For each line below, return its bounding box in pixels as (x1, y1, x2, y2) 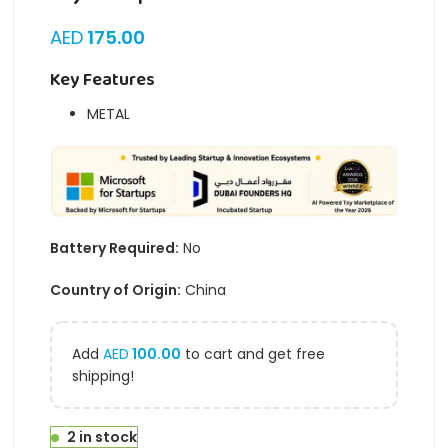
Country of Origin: (50, 280, 181, 301)
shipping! (72, 366, 134, 387)
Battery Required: (50, 238, 179, 259)
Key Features (50, 65, 155, 95)
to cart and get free (181, 344, 325, 365)
